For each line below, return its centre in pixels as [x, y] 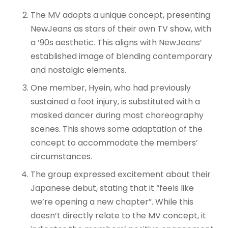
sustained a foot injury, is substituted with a [115, 101]
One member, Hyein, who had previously [111, 88]
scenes [45, 129]
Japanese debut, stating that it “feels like [112, 188]
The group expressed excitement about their [121, 174]
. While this [173, 202]
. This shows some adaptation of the [131, 129]
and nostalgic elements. [78, 70]
